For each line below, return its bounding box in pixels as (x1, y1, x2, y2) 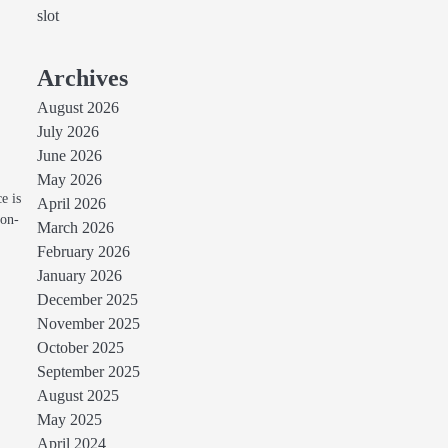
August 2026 (36, 99, 119, 117)
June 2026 (36, 147, 102, 165)
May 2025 (36, 411, 102, 429)
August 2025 (36, 387, 119, 405)
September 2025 (36, 363, 140, 381)
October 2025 (36, 339, 124, 357)
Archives (36, 65, 128, 91)
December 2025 (36, 291, 138, 309)
